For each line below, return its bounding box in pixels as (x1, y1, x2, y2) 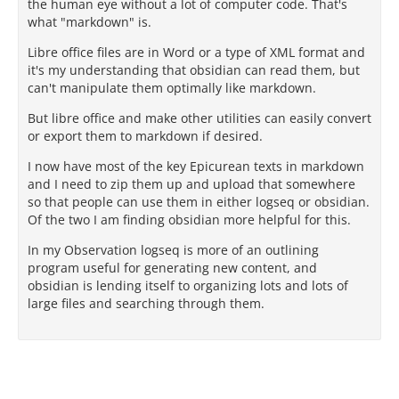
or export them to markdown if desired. (28, 127, 263, 144)
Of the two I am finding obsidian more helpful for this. (28, 211, 351, 228)
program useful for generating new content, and (28, 259, 317, 276)
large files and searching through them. (28, 295, 265, 312)
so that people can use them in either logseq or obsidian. (28, 193, 370, 210)
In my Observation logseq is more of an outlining (28, 241, 319, 258)
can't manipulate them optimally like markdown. (28, 79, 316, 96)
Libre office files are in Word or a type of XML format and (28, 44, 365, 61)
